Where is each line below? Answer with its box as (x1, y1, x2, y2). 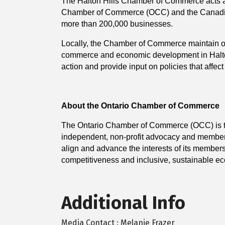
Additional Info (61, 192, 185, 214)
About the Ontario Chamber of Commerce (61, 101, 221, 110)
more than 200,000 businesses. (61, 20, 173, 29)
